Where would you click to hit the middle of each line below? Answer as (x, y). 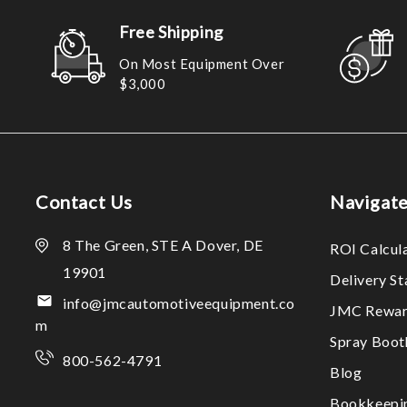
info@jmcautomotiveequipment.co (179, 303)
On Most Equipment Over (202, 63)
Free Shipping (171, 31)
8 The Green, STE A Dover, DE (163, 245)
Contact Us (84, 202)
